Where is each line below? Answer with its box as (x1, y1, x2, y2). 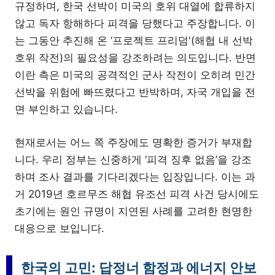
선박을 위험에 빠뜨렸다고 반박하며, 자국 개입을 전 (15, 86, 255, 98)
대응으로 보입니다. (15, 222, 104, 234)
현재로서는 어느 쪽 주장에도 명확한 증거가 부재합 (15, 136, 252, 149)
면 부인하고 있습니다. (15, 103, 118, 115)
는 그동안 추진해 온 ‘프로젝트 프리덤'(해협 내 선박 (15, 34, 253, 47)
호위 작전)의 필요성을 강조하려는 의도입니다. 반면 (15, 52, 256, 64)
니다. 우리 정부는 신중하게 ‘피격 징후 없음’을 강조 (15, 153, 252, 166)
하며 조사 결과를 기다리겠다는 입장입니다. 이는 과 (15, 170, 255, 183)
